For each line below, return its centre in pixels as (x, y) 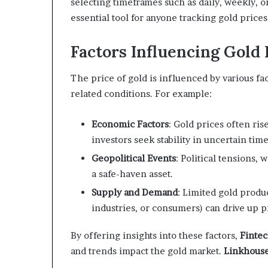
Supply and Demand (135, 192)
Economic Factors (130, 124)
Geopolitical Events (134, 158)
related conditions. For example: (141, 94)
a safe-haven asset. (132, 174)
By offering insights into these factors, (155, 235)
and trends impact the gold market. (147, 251)
